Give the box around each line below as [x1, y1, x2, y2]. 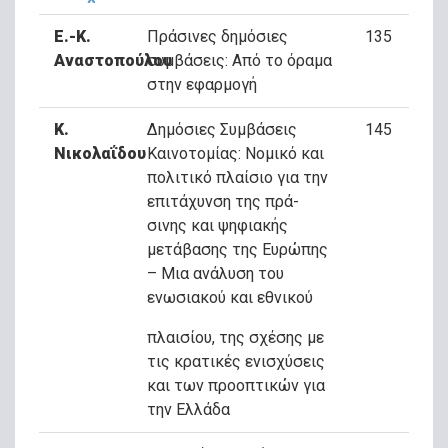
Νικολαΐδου [54, 144, 146, 163]
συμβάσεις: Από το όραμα [146, 51, 332, 70]
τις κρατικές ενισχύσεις [146, 352, 325, 371]
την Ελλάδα [146, 400, 230, 419]
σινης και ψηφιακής [146, 216, 288, 235]
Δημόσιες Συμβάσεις [146, 120, 297, 139]
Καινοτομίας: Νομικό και [146, 144, 324, 163]
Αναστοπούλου [54, 51, 172, 70]
